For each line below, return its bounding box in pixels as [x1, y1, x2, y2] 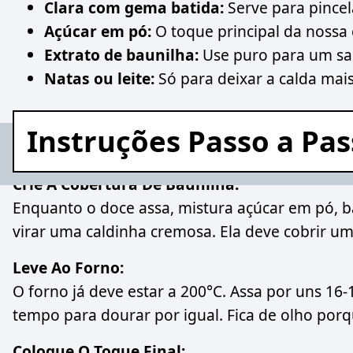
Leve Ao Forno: [13, 257, 124, 279]
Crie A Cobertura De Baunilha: [13, 173, 239, 195]
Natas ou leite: [44, 67, 154, 89]
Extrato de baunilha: [44, 43, 199, 65]
